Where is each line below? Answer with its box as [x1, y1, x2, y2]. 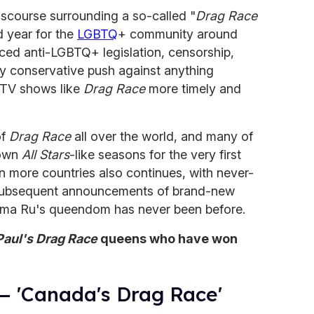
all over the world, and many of [71, 128, 253, 144]
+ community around [118, 26, 238, 41]
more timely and [145, 81, 241, 96]
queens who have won [97, 231, 238, 246]
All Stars [22, 146, 69, 162]
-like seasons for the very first [69, 146, 241, 162]
